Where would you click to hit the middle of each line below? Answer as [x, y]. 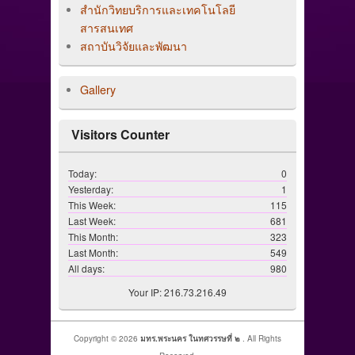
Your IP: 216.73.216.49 [177, 292]
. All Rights [262, 339]
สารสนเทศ [106, 28]
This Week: [92, 205]
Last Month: [93, 253]
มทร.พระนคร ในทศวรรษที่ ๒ [191, 339]
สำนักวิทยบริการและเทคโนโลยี [157, 10]
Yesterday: [90, 189]
